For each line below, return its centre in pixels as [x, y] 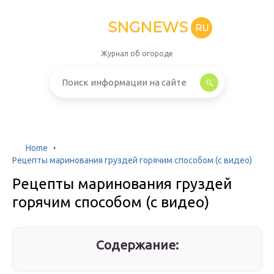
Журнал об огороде [137, 54]
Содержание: [138, 245]
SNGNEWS [148, 27]
